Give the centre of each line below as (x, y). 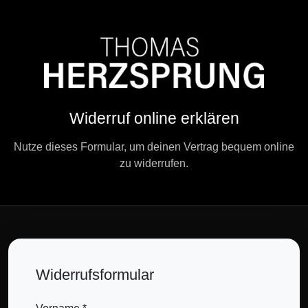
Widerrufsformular (95, 275)
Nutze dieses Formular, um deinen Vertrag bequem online (154, 147)
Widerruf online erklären (154, 119)
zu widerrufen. (154, 164)
